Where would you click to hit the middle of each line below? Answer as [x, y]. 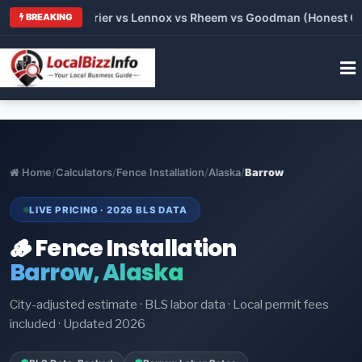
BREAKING [48, 17]
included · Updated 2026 [78, 324]
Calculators [84, 172]
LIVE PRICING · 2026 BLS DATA [108, 210]
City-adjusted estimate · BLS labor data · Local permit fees [169, 305]
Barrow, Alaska [97, 273]
